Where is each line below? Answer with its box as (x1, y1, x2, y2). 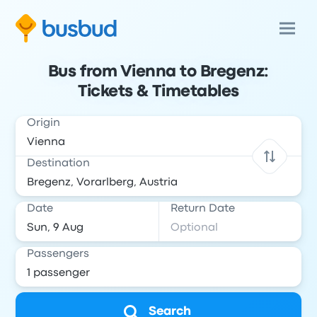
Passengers (27, 249, 90, 259)
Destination (27, 158, 91, 168)
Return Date (171, 204, 235, 214)
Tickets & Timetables (78, 85, 239, 99)
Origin (27, 118, 61, 128)
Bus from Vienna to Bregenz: (47, 65, 270, 79)
